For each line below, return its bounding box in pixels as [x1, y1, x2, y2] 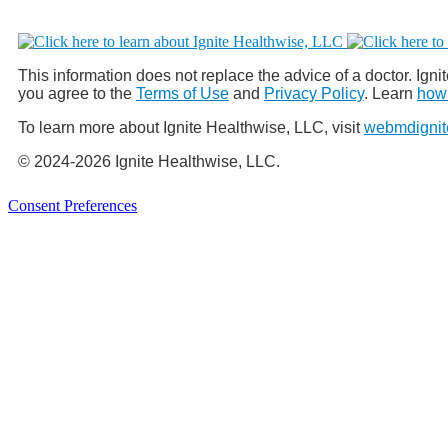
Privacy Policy [264, 84, 364, 102]
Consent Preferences [8, 196, 137, 214]
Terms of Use [136, 84, 229, 102]
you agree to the [18, 84, 136, 102]
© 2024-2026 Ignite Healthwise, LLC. [18, 152, 280, 170]
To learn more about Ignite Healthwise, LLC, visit [18, 118, 364, 136]
